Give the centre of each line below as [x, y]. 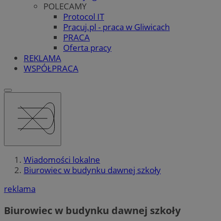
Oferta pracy [87, 47]
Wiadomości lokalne [62, 160]
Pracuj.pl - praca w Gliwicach [116, 27]
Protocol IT [84, 16]
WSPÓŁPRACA [51, 68]
